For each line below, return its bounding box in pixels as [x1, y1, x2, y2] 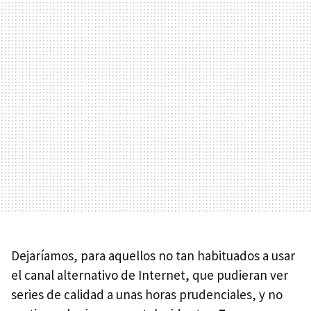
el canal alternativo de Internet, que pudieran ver [11, 267, 288, 283]
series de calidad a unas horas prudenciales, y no [11, 286, 283, 303]
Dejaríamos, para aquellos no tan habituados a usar [11, 247, 295, 264]
